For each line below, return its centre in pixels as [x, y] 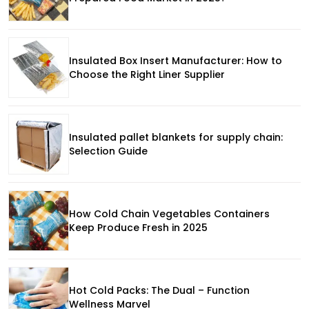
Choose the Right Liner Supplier [147, 74]
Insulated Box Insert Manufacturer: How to [176, 60]
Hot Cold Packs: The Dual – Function [159, 290]
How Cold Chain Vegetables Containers [169, 213]
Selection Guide [108, 151]
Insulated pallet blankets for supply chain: [176, 137]
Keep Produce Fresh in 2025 [138, 227]
